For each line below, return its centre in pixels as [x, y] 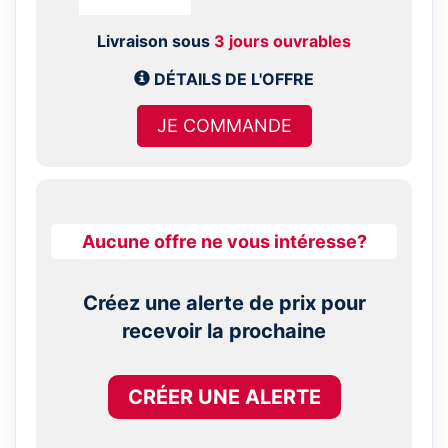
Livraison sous [155, 40]
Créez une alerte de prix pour [224, 302]
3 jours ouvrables [282, 40]
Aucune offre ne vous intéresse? [224, 241]
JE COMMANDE [224, 125]
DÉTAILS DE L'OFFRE [232, 78]
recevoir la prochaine [224, 330]
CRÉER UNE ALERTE [224, 396]
